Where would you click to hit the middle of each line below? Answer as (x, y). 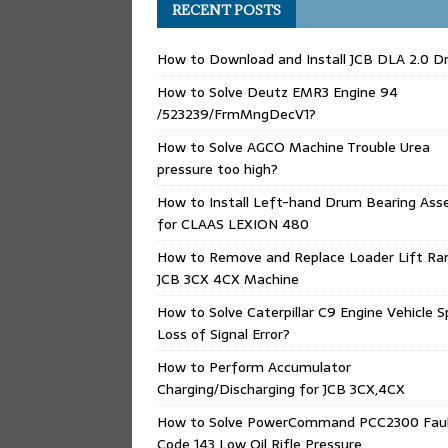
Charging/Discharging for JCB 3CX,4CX (281, 388)
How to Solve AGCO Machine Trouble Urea (293, 146)
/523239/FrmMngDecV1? (236, 113)
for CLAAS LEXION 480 (233, 223)
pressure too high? (217, 168)
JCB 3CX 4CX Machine (228, 278)
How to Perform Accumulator (254, 366)
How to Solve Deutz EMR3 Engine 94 (277, 91)
